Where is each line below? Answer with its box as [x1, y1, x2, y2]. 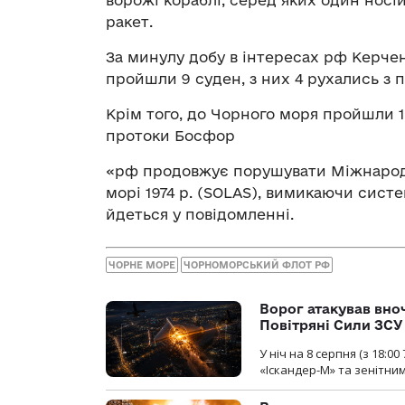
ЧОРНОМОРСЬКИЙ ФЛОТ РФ [184, 259, 330, 270]
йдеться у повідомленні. [106, 206, 294, 223]
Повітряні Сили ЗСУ [259, 316, 403, 333]
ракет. [106, 14, 153, 31]
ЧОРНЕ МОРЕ [108, 259, 175, 270]
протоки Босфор [106, 127, 235, 145]
